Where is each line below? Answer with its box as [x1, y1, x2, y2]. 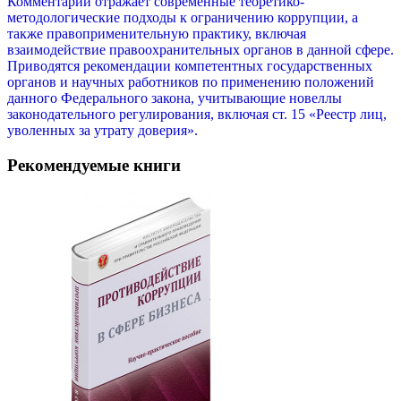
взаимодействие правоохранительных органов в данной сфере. [7, 42, 394, 58]
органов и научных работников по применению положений [7, 74, 374, 90]
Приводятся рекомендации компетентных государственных [7, 58, 372, 74]
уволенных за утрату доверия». [7, 123, 198, 139]
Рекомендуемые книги [7, 155, 181, 175]
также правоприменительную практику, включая [7, 26, 306, 42]
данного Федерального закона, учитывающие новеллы [7, 90, 342, 107]
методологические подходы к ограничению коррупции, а [7, 10, 358, 26]
